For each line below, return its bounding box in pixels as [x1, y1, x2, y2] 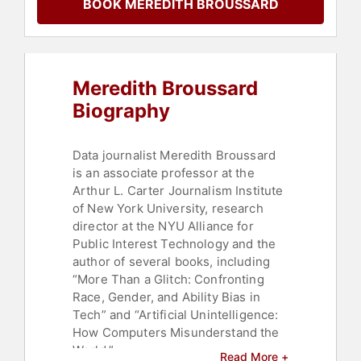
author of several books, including [73, 254, 271, 270]
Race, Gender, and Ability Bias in [73, 289, 260, 305]
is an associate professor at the [73, 165, 255, 181]
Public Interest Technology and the [73, 236, 276, 252]
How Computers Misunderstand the [73, 325, 280, 341]
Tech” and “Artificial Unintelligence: [73, 307, 279, 323]
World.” [73, 342, 114, 359]
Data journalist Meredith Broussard [73, 147, 276, 164]
